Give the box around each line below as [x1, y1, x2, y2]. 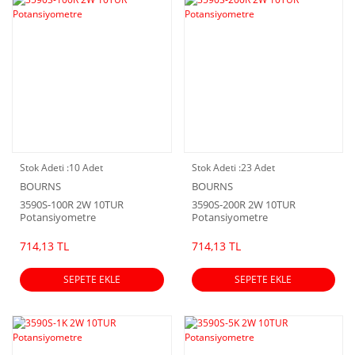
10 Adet [69, 161, 103, 175]
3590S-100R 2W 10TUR [20, 197, 124, 212]
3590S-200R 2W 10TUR [191, 197, 296, 212]
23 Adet [240, 161, 275, 175]
